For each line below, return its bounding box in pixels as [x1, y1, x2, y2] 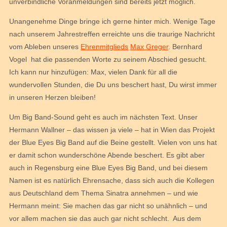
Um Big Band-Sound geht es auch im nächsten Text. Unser [9, 113, 198, 122]
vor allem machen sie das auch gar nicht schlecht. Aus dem [9, 214, 201, 223]
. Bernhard [168, 43, 202, 51]
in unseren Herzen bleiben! [9, 93, 96, 101]
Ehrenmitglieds [81, 43, 128, 51]
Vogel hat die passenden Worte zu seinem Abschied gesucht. [9, 55, 207, 63]
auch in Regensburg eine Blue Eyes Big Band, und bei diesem [9, 164, 208, 172]
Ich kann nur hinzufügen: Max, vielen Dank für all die [9, 68, 177, 76]
